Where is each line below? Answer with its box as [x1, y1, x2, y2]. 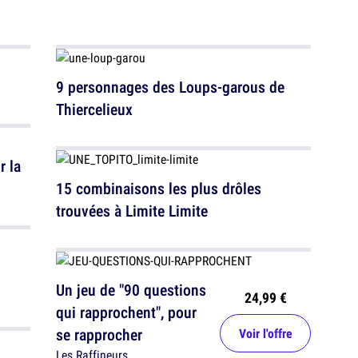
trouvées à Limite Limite [56, 200, 208, 221]
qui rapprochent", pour [56, 301, 197, 323]
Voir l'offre [238, 324, 292, 342]
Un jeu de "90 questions [56, 279, 206, 300]
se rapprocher [56, 324, 142, 345]
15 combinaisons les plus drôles [56, 177, 261, 199]
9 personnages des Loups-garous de [56, 76, 284, 97]
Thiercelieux [56, 98, 133, 120]
